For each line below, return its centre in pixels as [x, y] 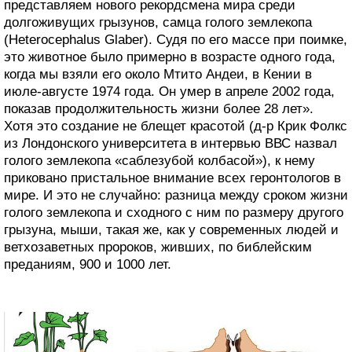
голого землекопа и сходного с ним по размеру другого [174, 212]
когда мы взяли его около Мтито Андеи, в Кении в [158, 74]
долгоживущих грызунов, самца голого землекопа [158, 22]
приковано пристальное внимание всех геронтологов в [172, 178]
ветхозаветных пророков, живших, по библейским [158, 247]
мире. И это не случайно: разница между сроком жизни [176, 195]
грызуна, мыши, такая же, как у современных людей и [171, 229]
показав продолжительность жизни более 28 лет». [159, 108]
